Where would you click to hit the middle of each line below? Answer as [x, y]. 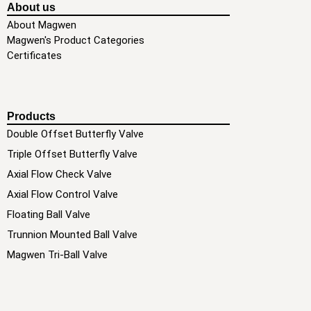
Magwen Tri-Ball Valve [57, 254]
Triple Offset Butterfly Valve [72, 154]
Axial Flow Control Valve [62, 194]
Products [31, 117]
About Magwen [42, 25]
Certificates [34, 55]
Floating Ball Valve [49, 214]
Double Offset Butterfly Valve [75, 134]
